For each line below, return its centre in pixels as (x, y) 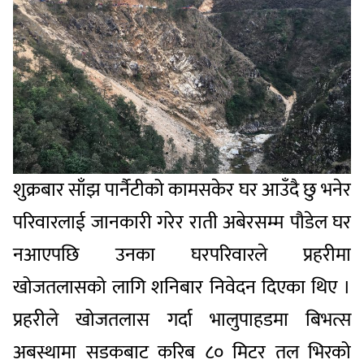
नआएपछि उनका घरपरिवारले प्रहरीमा (182, 255)
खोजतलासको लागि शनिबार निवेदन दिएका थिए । (182, 287)
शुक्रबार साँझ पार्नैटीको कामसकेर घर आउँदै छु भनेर (182, 190)
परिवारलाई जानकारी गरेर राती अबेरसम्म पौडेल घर (182, 222)
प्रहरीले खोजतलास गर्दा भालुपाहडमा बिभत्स (182, 320)
